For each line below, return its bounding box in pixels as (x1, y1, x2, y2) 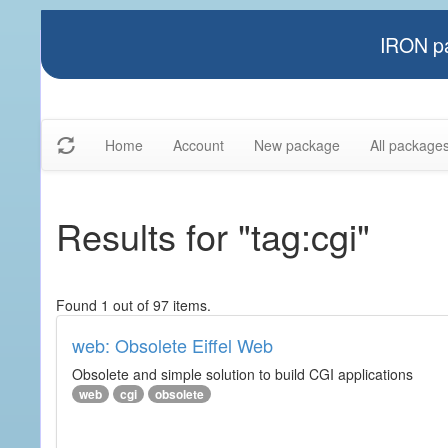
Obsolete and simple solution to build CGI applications (72, 364, 413, 384)
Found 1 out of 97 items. (56, 295, 211, 315)
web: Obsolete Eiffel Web (72, 332, 273, 358)
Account (173, 135, 224, 155)
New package (254, 135, 340, 155)
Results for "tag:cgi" (56, 210, 370, 261)
